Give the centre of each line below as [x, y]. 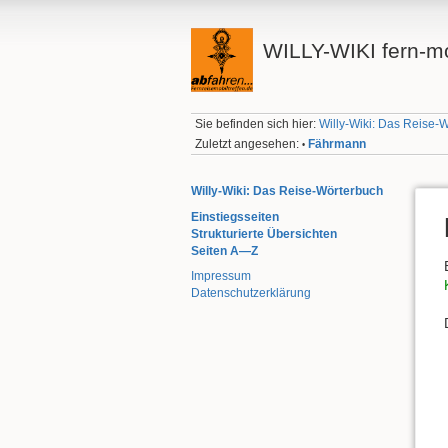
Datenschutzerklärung [251, 293]
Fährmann [337, 143]
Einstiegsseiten [235, 216]
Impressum [221, 276]
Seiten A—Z [224, 250]
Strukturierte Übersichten [264, 233]
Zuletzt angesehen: [247, 143]
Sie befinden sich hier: [257, 124]
